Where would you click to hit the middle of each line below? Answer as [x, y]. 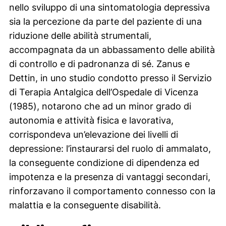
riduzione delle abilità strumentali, [80, 36]
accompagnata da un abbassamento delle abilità [112, 50]
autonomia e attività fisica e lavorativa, [91, 121]
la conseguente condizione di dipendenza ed [104, 163]
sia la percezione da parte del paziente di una [105, 22]
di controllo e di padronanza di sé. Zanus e [99, 64]
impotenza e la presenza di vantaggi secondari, [109, 177]
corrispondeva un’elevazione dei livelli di [93, 135]
